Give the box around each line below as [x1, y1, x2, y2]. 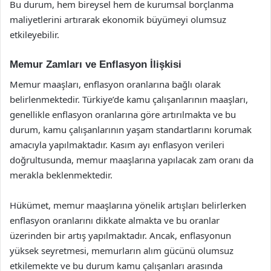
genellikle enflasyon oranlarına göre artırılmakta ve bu [10, 108, 236, 120]
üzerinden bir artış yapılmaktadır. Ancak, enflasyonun [10, 229, 231, 241]
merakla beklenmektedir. [10, 168, 113, 181]
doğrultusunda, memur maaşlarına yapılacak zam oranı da [10, 153, 253, 166]
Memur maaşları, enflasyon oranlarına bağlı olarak [10, 77, 221, 90]
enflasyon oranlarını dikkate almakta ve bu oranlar [10, 214, 220, 226]
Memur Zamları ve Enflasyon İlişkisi [10, 59, 181, 70]
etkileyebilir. [10, 28, 59, 41]
